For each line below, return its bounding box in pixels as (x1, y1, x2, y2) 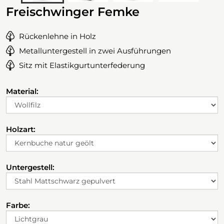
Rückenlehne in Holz (19, 31, 96, 41)
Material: (6, 86, 38, 96)
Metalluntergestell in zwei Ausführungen (19, 46, 171, 56)
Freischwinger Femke (6, 4, 139, 19)
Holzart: (6, 124, 35, 134)
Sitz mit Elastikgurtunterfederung (19, 60, 145, 70)
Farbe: (6, 200, 30, 210)
